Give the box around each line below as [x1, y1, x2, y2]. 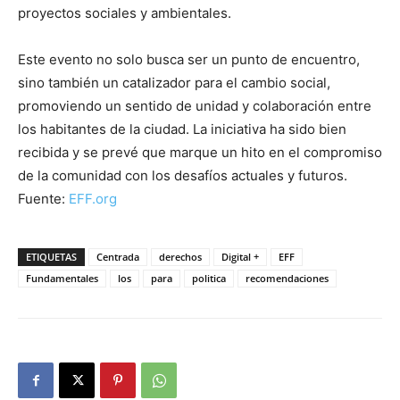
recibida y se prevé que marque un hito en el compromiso [18, 143, 382, 161]
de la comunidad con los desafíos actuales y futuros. [18, 166, 347, 184]
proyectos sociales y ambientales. [18, 4, 231, 21]
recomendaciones [246, 271, 329, 285]
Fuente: [18, 189, 69, 207]
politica [192, 271, 226, 285]
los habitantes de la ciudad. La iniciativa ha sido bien [18, 120, 346, 137]
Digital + [221, 249, 259, 263]
